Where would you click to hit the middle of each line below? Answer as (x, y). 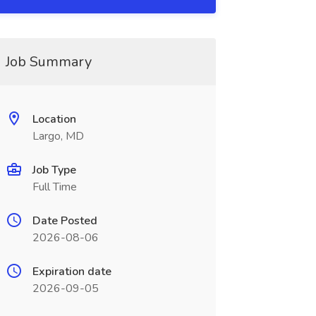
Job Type (54, 170)
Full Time (54, 187)
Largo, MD (58, 136)
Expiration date (72, 272)
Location (54, 119)
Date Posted (65, 221)
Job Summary (48, 62)
